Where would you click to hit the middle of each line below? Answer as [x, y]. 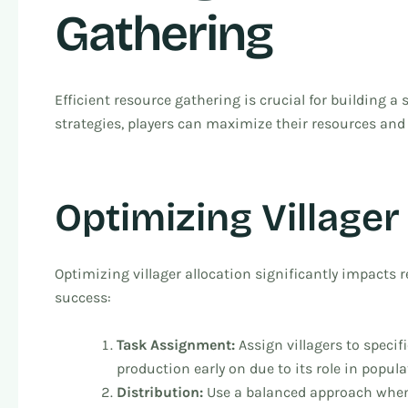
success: [83, 298]
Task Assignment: [176, 344]
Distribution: [160, 392]
